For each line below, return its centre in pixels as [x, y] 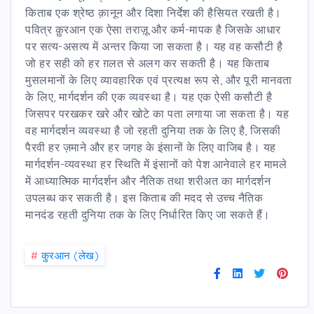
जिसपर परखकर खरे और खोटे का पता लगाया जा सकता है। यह [157, 113]
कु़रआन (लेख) [70, 255]
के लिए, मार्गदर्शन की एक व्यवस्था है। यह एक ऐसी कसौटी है [149, 96]
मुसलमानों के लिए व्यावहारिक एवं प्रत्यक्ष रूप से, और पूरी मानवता [159, 80]
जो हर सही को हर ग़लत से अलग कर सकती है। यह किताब [148, 63]
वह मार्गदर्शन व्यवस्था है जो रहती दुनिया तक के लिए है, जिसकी [153, 130]
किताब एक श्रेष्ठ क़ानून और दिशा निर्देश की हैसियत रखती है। [153, 12]
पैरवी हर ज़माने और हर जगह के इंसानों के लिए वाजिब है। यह [151, 147]
